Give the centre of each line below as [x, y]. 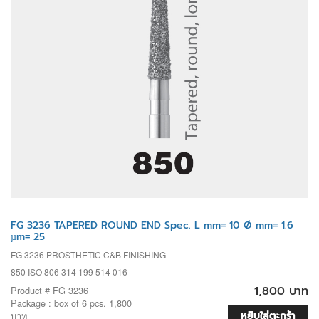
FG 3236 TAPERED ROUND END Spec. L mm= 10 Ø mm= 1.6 [152, 225]
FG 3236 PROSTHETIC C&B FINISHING [88, 254]
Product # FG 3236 [49, 290]
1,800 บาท [281, 291]
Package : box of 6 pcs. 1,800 [71, 303]
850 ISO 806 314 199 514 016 [69, 271]
